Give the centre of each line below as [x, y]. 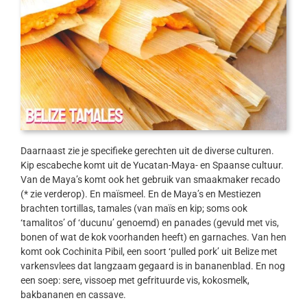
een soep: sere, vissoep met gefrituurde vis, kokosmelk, [135, 281]
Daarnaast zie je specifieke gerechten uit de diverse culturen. [147, 151]
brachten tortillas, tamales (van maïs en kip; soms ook [134, 209]
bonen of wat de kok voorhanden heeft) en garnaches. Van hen [153, 237]
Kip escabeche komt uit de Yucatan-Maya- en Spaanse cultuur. [152, 165]
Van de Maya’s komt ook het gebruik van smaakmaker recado [150, 180]
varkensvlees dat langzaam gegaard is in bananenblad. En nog [152, 266]
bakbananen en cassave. [73, 295]
